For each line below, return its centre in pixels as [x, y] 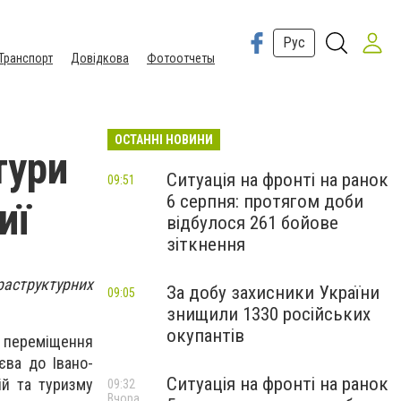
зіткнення [206, 244]
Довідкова [100, 58]
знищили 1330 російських [269, 314]
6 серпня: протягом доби [265, 201]
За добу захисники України [273, 293]
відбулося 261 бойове [252, 223]
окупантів [205, 336]
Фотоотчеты [181, 58]
